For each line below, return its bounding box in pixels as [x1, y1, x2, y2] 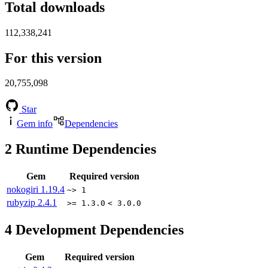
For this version [5, 50, 102, 66]
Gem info [17, 118, 53, 129]
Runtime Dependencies [12, 141, 156, 157]
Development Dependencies [12, 222, 184, 238]
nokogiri [7, 184, 41, 195]
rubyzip [7, 197, 38, 208]
